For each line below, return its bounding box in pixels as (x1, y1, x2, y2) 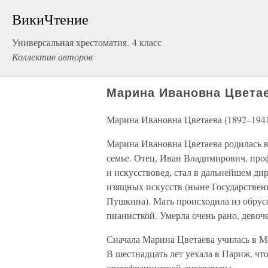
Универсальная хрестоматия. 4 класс (12, 36, 162, 48)
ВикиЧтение (12, 10, 89, 29)
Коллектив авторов (12, 50, 93, 63)
